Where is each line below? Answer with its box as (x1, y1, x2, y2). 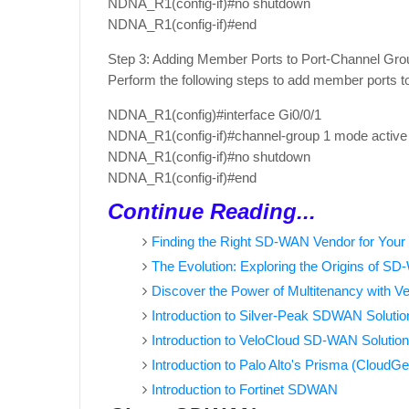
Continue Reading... (108, 199, 316, 224)
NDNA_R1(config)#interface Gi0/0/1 (108, 107, 321, 122)
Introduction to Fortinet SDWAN (151, 381, 338, 397)
